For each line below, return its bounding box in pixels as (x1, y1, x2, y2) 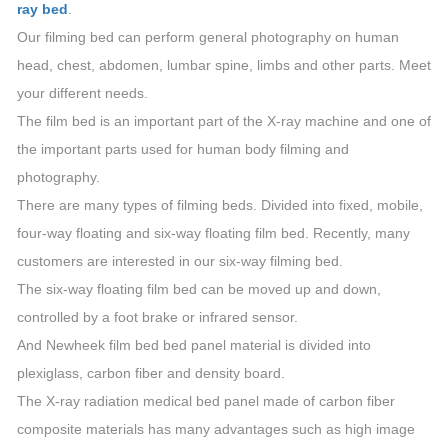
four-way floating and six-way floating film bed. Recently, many (17, 225, 410, 241)
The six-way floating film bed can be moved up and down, (17, 281, 381, 297)
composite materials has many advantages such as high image (17, 421, 415, 437)
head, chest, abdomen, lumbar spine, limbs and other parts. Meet (17, 57, 431, 73)
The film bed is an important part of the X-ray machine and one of (17, 113, 431, 129)
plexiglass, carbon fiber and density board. (17, 365, 285, 381)
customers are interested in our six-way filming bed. (17, 253, 343, 269)
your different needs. (17, 85, 148, 101)
